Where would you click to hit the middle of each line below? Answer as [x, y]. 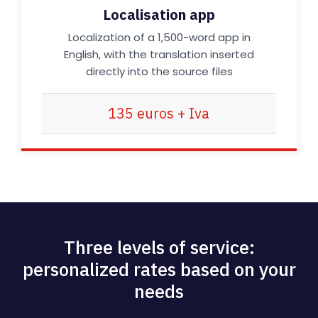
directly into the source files [159, 71]
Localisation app [159, 15]
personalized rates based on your [159, 269]
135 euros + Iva [159, 113]
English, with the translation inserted [159, 54]
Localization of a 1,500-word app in [159, 37]
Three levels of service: [159, 247]
